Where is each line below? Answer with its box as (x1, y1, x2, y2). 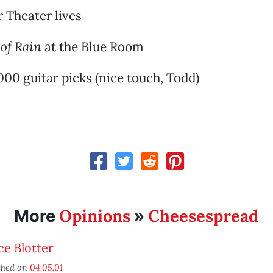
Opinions (59, 205, 131, 226)
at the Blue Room (44, 38, 144, 55)
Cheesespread (148, 205, 259, 226)
